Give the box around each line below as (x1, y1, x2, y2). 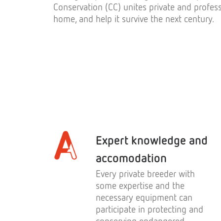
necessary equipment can (96, 191, 192, 203)
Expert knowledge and (96, 133, 208, 147)
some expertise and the (96, 180, 184, 191)
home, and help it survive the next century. (53, 13, 214, 24)
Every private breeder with (96, 168, 195, 179)
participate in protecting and (96, 203, 203, 215)
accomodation (96, 150, 167, 165)
